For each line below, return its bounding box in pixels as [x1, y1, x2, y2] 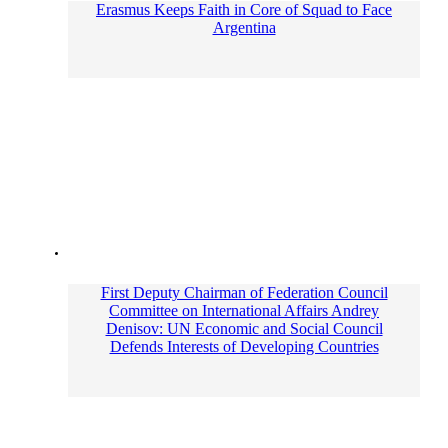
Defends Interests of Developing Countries [109, 337, 379, 355]
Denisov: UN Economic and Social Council [105, 319, 383, 337]
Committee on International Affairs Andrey [109, 301, 379, 319]
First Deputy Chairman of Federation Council [100, 283, 388, 301]
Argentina [212, 18, 276, 36]
